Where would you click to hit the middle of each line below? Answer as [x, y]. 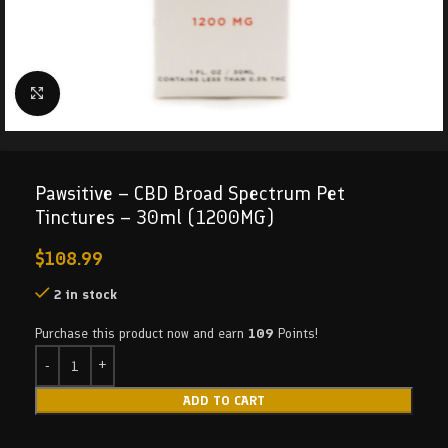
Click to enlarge [106, 93]
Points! [296, 333]
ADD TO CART [224, 400]
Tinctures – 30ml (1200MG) [154, 217]
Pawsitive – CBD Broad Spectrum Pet [190, 193]
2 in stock [85, 294]
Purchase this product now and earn [141, 333]
